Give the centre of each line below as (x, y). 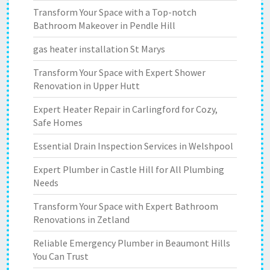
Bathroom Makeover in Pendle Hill (104, 25)
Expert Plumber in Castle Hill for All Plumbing (129, 169)
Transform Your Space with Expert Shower (119, 72)
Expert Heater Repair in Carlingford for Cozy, (125, 109)
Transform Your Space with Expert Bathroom (126, 206)
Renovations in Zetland (81, 219)
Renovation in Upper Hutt (86, 86)
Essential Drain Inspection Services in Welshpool (133, 146)
